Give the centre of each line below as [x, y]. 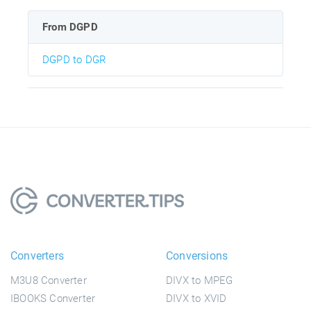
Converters [37, 255]
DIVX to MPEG [200, 280]
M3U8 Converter [49, 280]
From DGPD [70, 27]
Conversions [197, 255]
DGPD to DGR [75, 59]
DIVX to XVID [196, 298]
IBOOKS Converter [53, 298]
